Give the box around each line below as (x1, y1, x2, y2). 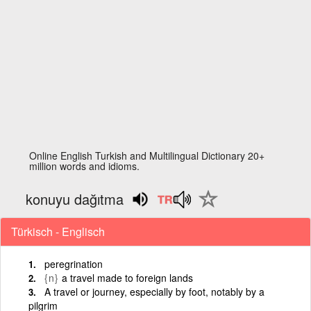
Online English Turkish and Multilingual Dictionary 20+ (29, 149, 265, 162)
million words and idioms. (29, 159, 140, 173)
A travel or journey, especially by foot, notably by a (44, 284, 264, 299)
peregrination (44, 256, 103, 271)
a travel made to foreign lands (62, 270, 193, 285)
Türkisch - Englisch (11, 223, 105, 239)
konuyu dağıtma (26, 189, 124, 209)
